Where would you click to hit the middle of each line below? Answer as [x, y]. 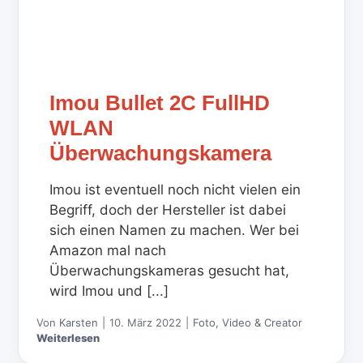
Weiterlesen [68, 338]
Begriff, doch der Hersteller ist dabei [168, 210]
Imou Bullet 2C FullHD [160, 103]
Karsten [79, 323]
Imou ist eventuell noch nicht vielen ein [175, 190]
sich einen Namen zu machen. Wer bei [175, 231]
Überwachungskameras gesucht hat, [170, 271]
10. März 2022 [146, 323]
